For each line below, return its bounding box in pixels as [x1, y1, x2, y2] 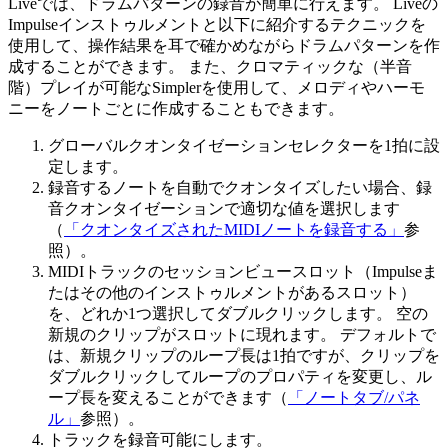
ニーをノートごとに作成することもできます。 [8, 99, 344, 117]
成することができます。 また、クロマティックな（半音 [8, 57, 412, 75]
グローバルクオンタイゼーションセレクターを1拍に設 [48, 136, 440, 154]
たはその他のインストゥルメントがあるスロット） [48, 283, 416, 301]
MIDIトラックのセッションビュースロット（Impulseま [48, 262, 438, 280]
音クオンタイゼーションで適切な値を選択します [48, 199, 400, 217]
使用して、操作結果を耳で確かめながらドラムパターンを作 [8, 36, 440, 54]
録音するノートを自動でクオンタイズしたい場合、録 [48, 178, 432, 196]
